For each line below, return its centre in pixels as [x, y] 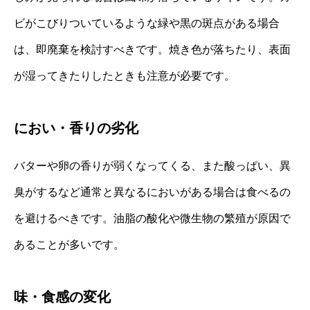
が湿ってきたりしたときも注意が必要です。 [125, 76]
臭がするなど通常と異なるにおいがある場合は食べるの [152, 192]
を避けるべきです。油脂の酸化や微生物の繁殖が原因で [152, 219]
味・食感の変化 [62, 297]
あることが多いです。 [69, 245]
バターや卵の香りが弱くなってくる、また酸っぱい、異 [152, 166]
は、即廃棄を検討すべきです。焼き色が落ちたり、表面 [152, 50]
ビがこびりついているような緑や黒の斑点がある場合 [147, 24]
